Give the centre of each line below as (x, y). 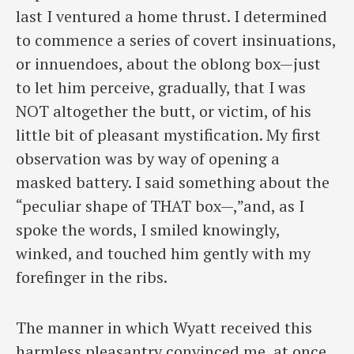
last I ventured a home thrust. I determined (171, 16)
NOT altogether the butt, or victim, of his (164, 111)
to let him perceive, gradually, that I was (161, 87)
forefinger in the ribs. (92, 277)
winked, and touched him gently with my (163, 253)
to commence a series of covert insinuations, (176, 40)
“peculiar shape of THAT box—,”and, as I (160, 205)
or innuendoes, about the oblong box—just (168, 63)
